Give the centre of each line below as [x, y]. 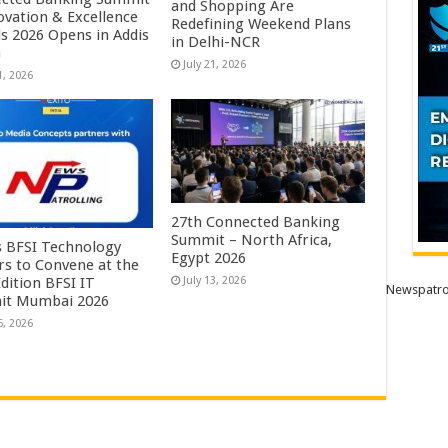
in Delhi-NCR [216, 42]
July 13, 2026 [215, 280]
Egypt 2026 [209, 257]
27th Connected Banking [256, 221]
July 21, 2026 [215, 65]
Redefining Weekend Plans [261, 24]
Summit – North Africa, [252, 239]
